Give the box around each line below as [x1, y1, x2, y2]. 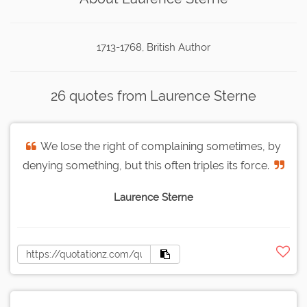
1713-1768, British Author [97, 41, 210, 54]
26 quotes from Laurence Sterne [51, 88, 256, 105]
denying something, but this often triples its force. [23, 159, 269, 173]
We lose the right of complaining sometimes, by [40, 140, 281, 153]
